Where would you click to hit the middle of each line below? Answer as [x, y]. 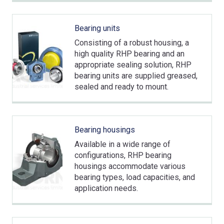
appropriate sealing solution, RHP [133, 64]
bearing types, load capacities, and [134, 177]
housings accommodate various [130, 166]
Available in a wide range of [122, 144]
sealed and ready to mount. [121, 86]
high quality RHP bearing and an [129, 53]
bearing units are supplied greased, [136, 75]
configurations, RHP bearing [123, 155]
